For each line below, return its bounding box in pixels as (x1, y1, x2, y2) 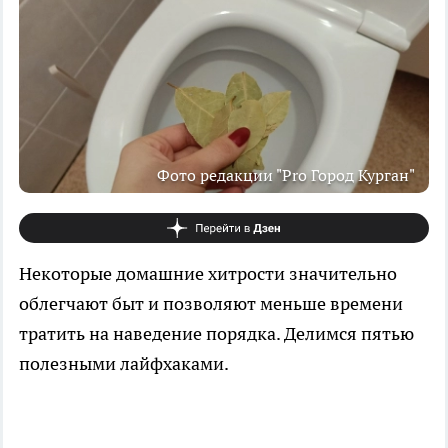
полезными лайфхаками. (19, 351, 229, 375)
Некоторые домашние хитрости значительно (19, 261, 397, 285)
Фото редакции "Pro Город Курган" (157, 164, 415, 185)
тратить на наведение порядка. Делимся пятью (19, 321, 414, 345)
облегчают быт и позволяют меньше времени (19, 291, 403, 315)
